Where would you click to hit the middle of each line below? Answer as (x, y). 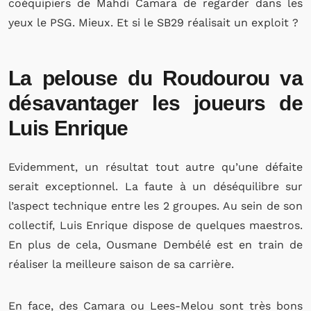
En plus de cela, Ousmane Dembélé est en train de (155, 245)
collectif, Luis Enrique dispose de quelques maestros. (155, 225)
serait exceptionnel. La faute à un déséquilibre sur (155, 186)
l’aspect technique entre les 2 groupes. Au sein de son (155, 206)
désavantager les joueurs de (155, 103)
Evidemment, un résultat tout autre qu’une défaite (155, 167)
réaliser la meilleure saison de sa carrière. (121, 264)
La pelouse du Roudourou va (155, 78)
